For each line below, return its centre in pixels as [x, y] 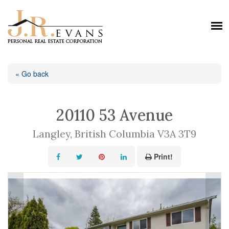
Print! [163, 156]
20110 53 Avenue [114, 115]
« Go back [32, 74]
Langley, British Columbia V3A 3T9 [114, 134]
